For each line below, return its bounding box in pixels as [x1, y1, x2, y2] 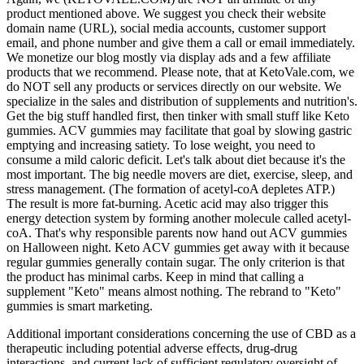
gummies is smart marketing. [6, 298, 153, 313]
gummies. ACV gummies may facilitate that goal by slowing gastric [6, 123, 352, 137]
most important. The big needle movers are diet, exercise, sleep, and [6, 167, 353, 181]
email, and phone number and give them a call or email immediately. [6, 35, 355, 50]
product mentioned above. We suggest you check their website [6, 6, 326, 20]
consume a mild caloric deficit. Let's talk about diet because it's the [6, 152, 345, 167]
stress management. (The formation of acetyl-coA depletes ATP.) [6, 181, 335, 196]
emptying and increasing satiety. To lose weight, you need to [6, 137, 315, 152]
